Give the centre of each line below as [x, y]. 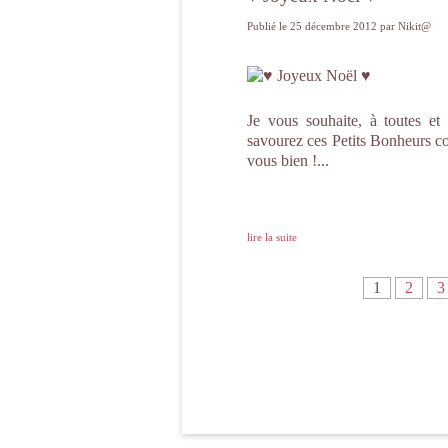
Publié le [268, 26]
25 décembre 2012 [335, 26]
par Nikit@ [405, 26]
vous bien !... [288, 160]
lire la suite [272, 237]
